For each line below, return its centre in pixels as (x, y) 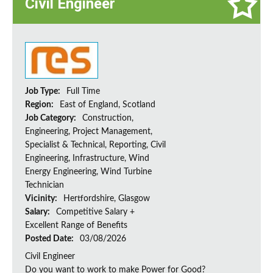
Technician (44, 186)
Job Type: (44, 92)
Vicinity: (42, 199)
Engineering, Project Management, (89, 132)
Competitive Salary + (95, 212)
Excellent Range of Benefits (76, 226)
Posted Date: (50, 239)
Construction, (108, 119)
